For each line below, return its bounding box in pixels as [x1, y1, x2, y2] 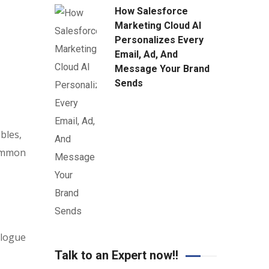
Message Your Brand [115, 63, 210, 74]
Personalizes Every [115, 34, 204, 46]
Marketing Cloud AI [115, 20, 201, 31]
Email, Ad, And [115, 49, 178, 60]
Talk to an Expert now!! [55, 248, 178, 262]
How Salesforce [115, 5, 188, 17]
